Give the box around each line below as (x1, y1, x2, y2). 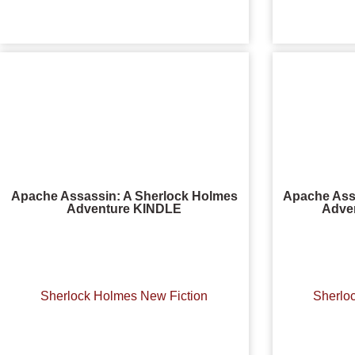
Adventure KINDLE (67, 202, 182, 216)
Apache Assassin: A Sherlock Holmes (10, 189, 238, 204)
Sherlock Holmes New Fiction (40, 288, 208, 303)
